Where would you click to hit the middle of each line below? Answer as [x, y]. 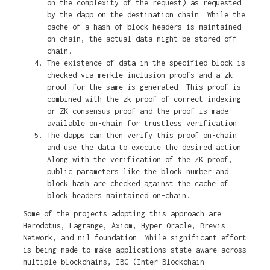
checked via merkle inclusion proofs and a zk [140, 75]
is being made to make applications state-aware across [134, 250]
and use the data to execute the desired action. [146, 148]
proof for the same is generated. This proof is [144, 87]
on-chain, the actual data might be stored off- [144, 39]
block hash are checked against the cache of [137, 184]
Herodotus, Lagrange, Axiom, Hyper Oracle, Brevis [124, 226]
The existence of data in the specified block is [146, 63]
